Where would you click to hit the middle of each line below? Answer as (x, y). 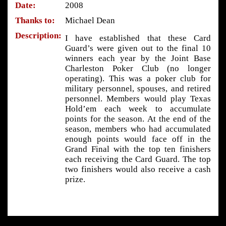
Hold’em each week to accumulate (138, 108)
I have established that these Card (138, 38)
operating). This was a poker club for (138, 78)
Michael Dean (90, 20)
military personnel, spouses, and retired (138, 88)
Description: (38, 35)
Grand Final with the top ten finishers (138, 149)
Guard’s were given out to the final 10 (138, 48)
